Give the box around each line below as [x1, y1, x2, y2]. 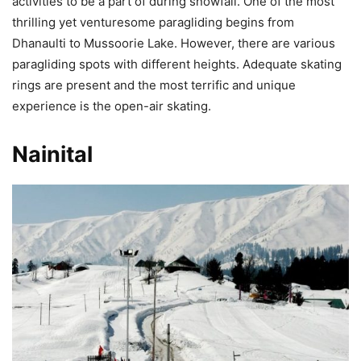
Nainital [12, 141, 93, 168]
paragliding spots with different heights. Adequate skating [12, 56, 342, 73]
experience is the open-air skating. [12, 98, 211, 114]
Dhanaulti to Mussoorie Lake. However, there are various [12, 35, 335, 52]
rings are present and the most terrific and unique [12, 77, 296, 93]
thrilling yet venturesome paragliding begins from [12, 15, 294, 31]
